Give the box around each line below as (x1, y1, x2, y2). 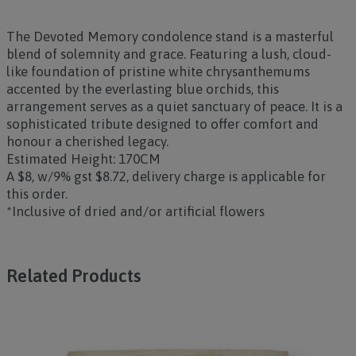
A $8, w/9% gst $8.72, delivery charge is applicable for (6, 168, 326, 184)
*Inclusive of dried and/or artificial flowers (6, 203, 265, 219)
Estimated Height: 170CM (6, 151, 161, 167)
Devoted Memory (33, 29, 138, 44)
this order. (6, 186, 68, 202)
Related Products (6, 265, 141, 286)
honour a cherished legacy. (6, 133, 168, 149)
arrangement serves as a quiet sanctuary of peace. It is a (6, 99, 342, 114)
